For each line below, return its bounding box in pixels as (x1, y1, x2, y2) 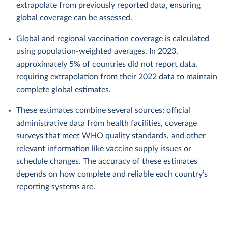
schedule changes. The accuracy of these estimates (16, 157, 197, 165)
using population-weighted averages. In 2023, (16, 47, 178, 55)
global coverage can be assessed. (16, 14, 132, 22)
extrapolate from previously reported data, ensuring (16, 1, 201, 9)
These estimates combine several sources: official (16, 106, 190, 115)
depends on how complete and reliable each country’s (16, 170, 208, 178)
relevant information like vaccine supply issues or (16, 145, 191, 153)
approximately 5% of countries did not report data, (16, 60, 197, 68)
